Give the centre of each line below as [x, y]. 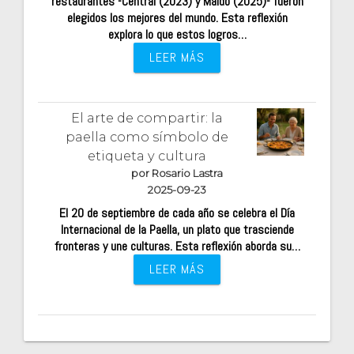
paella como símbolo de [147, 137]
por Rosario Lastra [177, 173]
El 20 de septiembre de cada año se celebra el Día [177, 213]
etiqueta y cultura [147, 156]
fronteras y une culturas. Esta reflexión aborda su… [177, 247]
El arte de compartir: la [147, 118]
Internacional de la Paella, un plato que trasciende [177, 230]
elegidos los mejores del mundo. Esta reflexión [177, 18]
